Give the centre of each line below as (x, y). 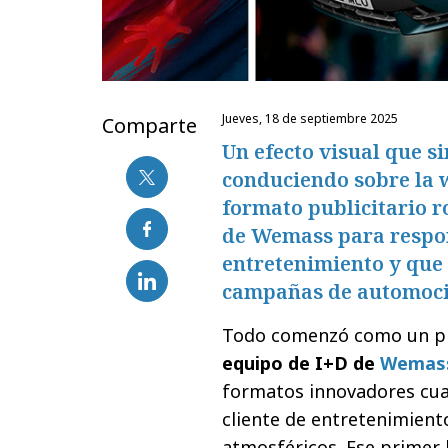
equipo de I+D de (301, 363)
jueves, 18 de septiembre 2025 (311, 119)
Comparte (149, 126)
